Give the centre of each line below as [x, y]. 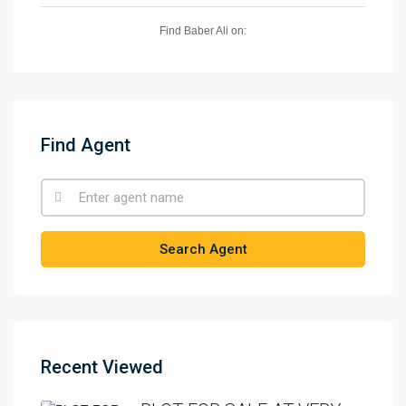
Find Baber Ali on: [203, 30]
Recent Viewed [102, 367]
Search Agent [203, 249]
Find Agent [86, 145]
